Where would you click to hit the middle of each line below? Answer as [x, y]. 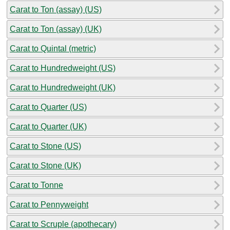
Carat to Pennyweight [49, 204]
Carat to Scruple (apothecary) [63, 224]
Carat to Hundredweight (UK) [63, 87]
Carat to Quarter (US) [48, 107]
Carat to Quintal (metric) [53, 48]
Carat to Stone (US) [45, 146]
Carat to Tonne [36, 185]
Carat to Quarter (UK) [48, 126]
